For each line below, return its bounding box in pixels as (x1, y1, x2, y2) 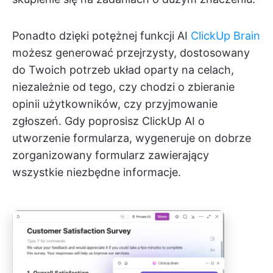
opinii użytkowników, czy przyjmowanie (12, 97, 218, 111)
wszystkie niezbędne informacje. (12, 166, 181, 179)
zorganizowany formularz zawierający (12, 149, 209, 162)
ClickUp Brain (191, 29, 260, 43)
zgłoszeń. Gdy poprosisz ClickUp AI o (12, 115, 205, 128)
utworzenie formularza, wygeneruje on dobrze (12, 132, 251, 145)
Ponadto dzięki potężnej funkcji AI (12, 29, 191, 43)
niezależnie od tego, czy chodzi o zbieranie (12, 80, 235, 94)
